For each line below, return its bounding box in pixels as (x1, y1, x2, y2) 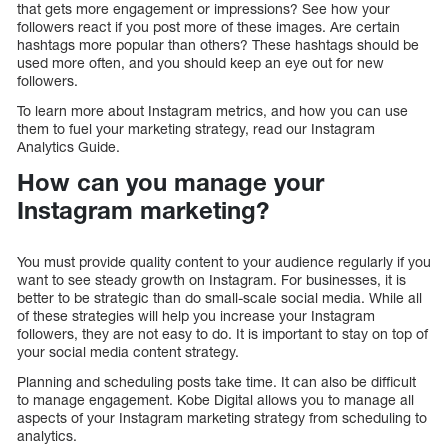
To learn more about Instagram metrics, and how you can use (17, 102, 408, 120)
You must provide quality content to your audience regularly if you (17, 252, 431, 270)
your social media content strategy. (17, 342, 239, 360)
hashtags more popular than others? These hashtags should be (17, 36, 419, 54)
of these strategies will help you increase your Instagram (17, 306, 375, 324)
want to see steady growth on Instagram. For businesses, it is (17, 270, 406, 288)
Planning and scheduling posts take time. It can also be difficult (17, 372, 416, 390)
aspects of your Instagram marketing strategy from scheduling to (17, 408, 427, 426)
